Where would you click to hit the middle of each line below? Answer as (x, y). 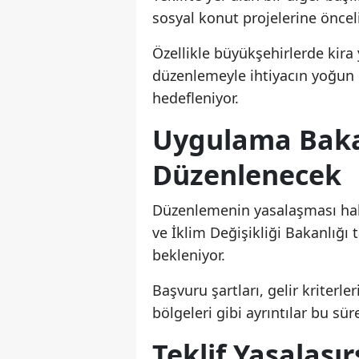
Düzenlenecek (247, 175)
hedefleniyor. (196, 98)
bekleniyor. (189, 255)
